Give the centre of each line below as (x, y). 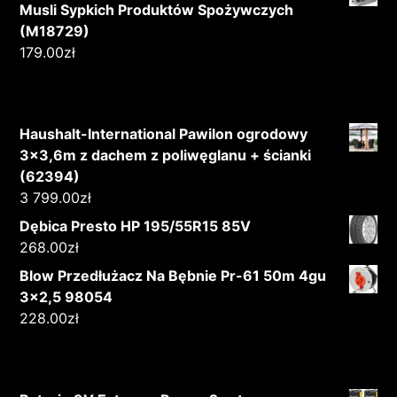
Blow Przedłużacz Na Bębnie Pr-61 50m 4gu (173, 276)
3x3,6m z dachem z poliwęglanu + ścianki (166, 156)
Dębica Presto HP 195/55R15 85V (136, 226)
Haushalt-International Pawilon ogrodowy (164, 134)
